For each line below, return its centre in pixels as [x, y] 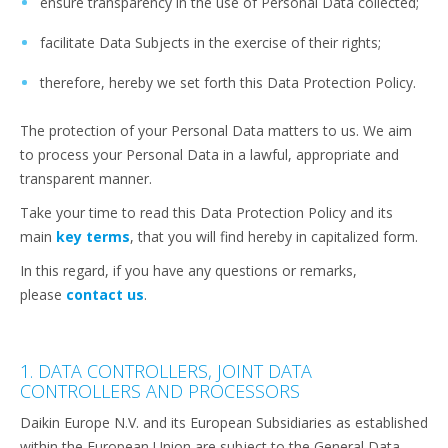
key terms [93, 236]
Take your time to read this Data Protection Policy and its [206, 212]
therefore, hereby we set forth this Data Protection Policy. [228, 82]
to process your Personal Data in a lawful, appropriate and [209, 154]
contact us [105, 294]
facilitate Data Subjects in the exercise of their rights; [210, 42]
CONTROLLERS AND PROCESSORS [160, 391]
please [43, 294]
